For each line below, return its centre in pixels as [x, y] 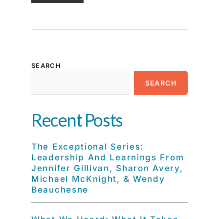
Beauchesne [60, 190]
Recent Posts [77, 120]
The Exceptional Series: [88, 147]
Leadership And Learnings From [108, 157]
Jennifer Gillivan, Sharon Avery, [107, 168]
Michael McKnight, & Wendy [98, 179]
